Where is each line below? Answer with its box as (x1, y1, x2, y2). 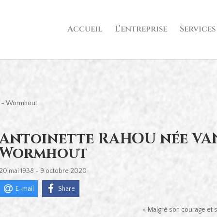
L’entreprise (114, 23, 167, 35)
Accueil (67, 23, 102, 35)
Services (179, 23, 216, 35)
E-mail (15, 185, 34, 193)
